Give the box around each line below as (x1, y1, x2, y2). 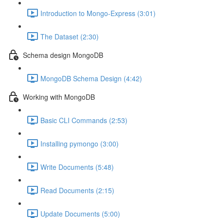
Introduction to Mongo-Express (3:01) (40, 8, 156, 18)
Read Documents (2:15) (40, 185, 114, 195)
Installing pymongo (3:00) (40, 138, 119, 148)
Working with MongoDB (23, 91, 95, 102)
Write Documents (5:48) (40, 162, 114, 172)
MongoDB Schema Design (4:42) (40, 73, 142, 83)
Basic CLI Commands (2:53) (40, 115, 127, 125)
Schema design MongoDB (23, 50, 103, 60)
